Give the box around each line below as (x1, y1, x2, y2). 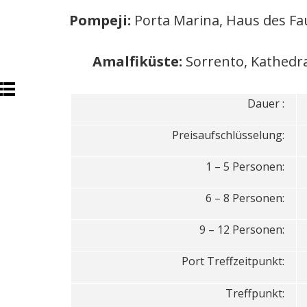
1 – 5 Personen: (206, 159, 285, 175)
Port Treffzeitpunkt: (182, 254, 285, 269)
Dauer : (247, 96, 285, 112)
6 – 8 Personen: (206, 191, 285, 206)
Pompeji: (69, 10, 134, 29)
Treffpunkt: (225, 286, 285, 302)
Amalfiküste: (92, 51, 182, 71)
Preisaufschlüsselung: (172, 127, 285, 143)
